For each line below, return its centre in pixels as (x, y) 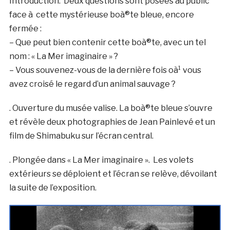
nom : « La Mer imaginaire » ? (63, 56)
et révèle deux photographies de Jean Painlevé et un (112, 122)
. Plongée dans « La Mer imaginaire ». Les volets (101, 160)
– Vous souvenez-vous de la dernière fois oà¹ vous (105, 70)
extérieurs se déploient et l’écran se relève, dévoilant (113, 174)
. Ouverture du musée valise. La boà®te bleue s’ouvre (111, 108)
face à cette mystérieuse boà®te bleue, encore (101, 15)
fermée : (25, 28)
